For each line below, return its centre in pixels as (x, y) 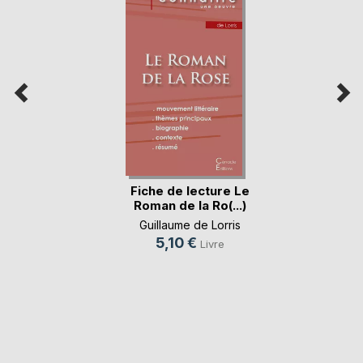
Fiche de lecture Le (190, 191)
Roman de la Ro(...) (190, 206)
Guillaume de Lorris (190, 225)
